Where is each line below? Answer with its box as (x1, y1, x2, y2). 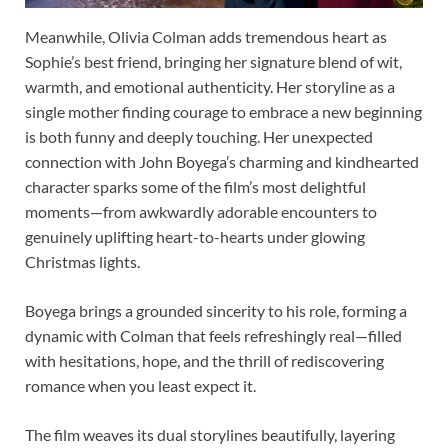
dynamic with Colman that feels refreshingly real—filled (25, 325, 402, 345)
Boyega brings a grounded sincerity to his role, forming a (25, 300, 407, 320)
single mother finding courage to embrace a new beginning (25, 101, 422, 121)
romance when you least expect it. (25, 375, 256, 395)
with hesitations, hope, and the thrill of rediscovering (25, 350, 384, 370)
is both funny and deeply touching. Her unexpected (25, 126, 373, 146)
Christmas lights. (25, 251, 140, 271)
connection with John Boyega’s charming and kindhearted (25, 151, 419, 171)
